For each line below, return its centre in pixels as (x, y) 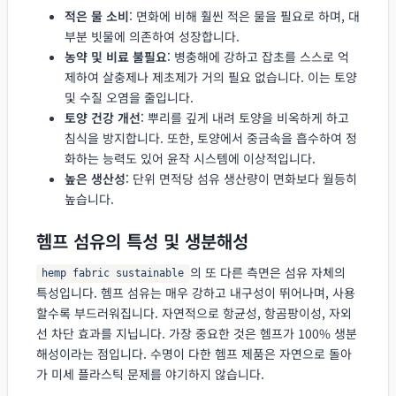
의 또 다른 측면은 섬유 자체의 (267, 272)
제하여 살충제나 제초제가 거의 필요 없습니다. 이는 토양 (211, 76)
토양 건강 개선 (103, 117)
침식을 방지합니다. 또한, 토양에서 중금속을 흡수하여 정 (211, 137)
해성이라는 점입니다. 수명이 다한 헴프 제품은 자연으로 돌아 (194, 353)
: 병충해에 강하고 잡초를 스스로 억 (258, 56)
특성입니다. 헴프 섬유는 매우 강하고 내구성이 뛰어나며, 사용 (196, 292)
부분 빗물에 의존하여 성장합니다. (152, 36)
